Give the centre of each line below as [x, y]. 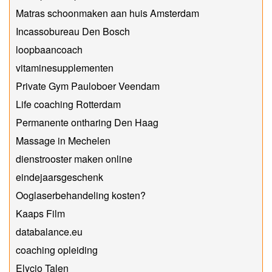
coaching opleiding [57, 250]
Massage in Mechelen [63, 140]
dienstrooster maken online [74, 158]
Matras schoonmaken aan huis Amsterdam [107, 13]
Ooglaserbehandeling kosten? [81, 195]
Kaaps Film [40, 213]
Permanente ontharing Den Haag [87, 122]
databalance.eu [49, 231]
